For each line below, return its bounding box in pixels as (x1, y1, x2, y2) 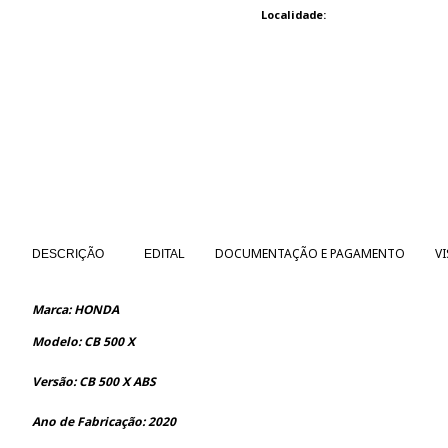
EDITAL (144, 246, 185, 261)
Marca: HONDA (32, 300, 119, 318)
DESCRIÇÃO (32, 246, 104, 261)
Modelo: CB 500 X (32, 332, 135, 350)
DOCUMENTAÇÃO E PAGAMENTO (215, 244, 405, 262)
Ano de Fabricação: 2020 (32, 412, 176, 430)
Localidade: (260, 7, 326, 22)
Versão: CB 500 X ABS (32, 372, 156, 390)
